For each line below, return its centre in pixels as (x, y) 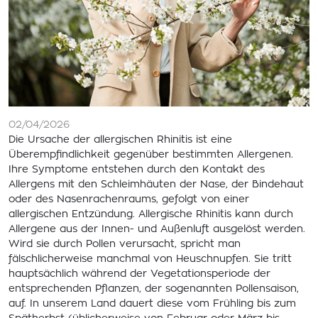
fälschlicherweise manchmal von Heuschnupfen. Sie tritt (150, 259)
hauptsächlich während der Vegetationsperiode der (139, 274)
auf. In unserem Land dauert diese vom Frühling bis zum (152, 304)
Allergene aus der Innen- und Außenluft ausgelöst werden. (157, 230)
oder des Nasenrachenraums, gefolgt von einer (129, 200)
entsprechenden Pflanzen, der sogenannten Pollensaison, (154, 289)
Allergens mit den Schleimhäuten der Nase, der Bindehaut (156, 185)
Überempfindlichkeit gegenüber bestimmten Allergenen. (151, 155)
